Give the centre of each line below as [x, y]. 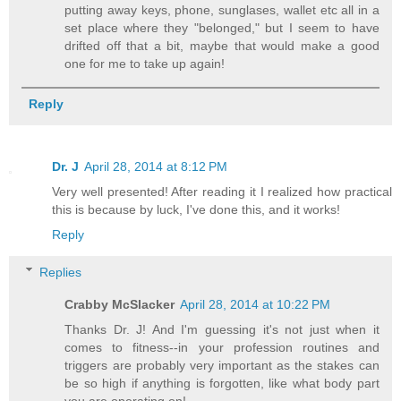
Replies [61, 272]
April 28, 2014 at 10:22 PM [256, 304]
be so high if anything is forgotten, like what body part [222, 383]
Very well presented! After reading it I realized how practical [222, 192]
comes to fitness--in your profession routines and [222, 347]
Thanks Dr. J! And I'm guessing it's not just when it [222, 329]
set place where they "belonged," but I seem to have [222, 27]
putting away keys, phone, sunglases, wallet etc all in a [222, 9]
